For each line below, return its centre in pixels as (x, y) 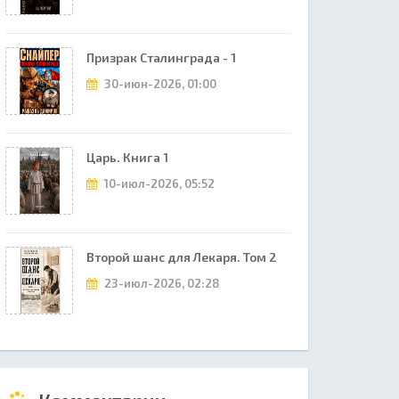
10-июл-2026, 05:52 (158, 183)
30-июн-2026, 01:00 (159, 84)
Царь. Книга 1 (127, 157)
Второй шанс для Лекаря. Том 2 (182, 257)
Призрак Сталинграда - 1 (161, 57)
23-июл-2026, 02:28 (161, 283)
